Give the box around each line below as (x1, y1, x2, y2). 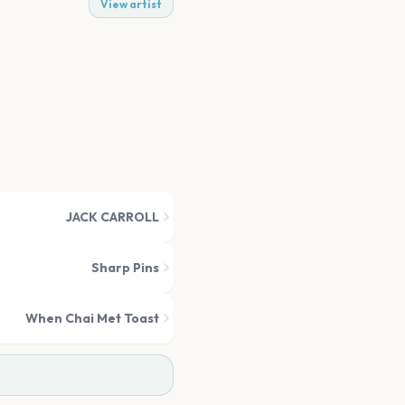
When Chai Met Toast (25, 310, 159, 326)
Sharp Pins (91, 259, 159, 276)
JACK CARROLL (66, 209, 159, 225)
